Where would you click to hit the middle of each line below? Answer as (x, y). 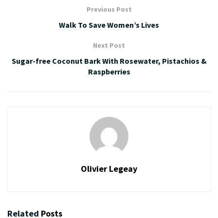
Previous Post (109, 9)
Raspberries (109, 71)
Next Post (109, 45)
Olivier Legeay (109, 168)
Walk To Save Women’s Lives (109, 25)
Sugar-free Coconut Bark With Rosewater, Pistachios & (109, 61)
